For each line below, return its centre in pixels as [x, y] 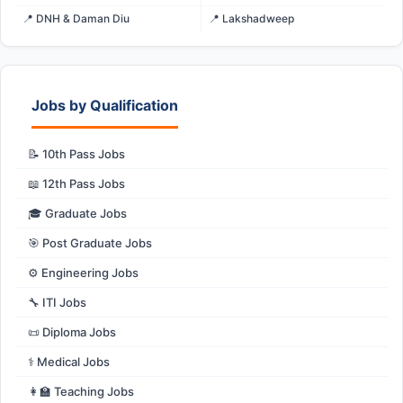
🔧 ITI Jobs [57, 303]
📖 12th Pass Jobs [76, 184]
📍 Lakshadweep [251, 19]
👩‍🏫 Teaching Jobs [81, 392]
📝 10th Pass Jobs [76, 154]
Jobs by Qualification [105, 106]
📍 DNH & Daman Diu [76, 19]
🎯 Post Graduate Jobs [90, 243]
